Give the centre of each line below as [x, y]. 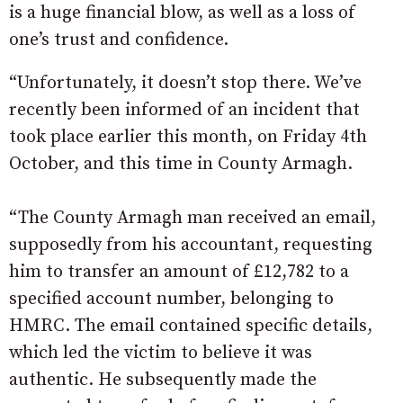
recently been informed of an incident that [184, 110]
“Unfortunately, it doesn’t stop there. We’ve [185, 83]
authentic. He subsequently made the [163, 380]
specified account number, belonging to [171, 299]
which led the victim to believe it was [161, 353]
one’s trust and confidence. [119, 40]
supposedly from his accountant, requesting [191, 245]
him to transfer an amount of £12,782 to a [179, 272]
